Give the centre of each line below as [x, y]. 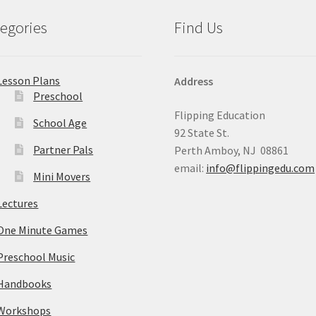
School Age [60, 122]
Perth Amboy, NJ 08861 [232, 150]
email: [190, 168]
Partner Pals [63, 149]
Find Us [199, 27]
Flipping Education [220, 115]
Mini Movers [62, 176]
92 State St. [202, 132]
